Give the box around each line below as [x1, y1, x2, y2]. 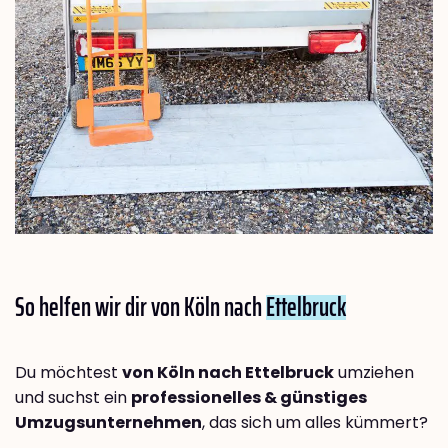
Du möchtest [15, 360, 122, 384]
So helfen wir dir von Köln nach [15, 285, 266, 327]
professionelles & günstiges [131, 385, 367, 409]
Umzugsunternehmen [15, 410, 202, 434]
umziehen [334, 360, 414, 384]
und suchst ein [15, 385, 131, 409]
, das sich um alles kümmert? [202, 410, 428, 434]
